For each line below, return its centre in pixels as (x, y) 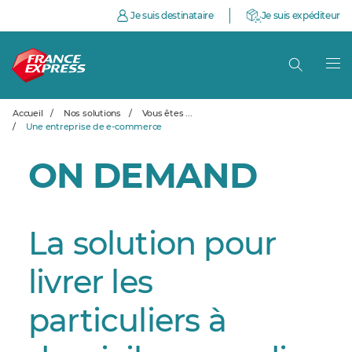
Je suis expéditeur (301, 16)
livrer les (90, 284)
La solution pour (152, 245)
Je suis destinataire (172, 16)
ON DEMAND (143, 178)
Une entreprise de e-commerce (94, 127)
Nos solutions (91, 114)
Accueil (28, 114)
